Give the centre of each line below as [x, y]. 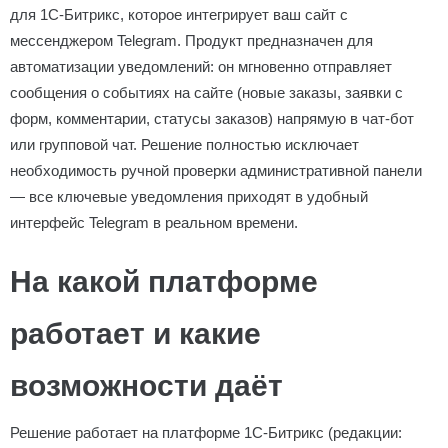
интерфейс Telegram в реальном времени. [154, 222]
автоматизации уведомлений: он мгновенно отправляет [201, 66]
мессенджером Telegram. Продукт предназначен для [191, 40]
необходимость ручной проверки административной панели [216, 170]
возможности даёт [146, 385]
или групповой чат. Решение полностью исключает [184, 144]
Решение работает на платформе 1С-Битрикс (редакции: [206, 432]
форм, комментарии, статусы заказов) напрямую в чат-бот [212, 118]
